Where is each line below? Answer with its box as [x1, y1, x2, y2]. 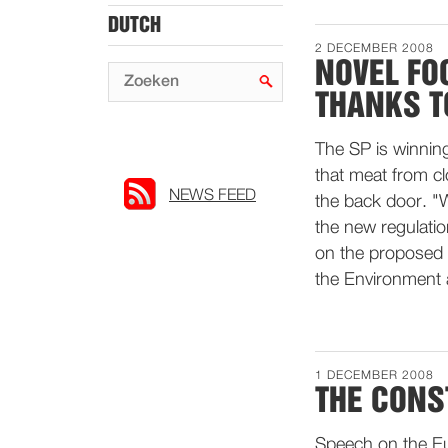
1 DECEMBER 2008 [315, 370, 434, 382]
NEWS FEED [169, 188, 256, 204]
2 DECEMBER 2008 [315, 43, 434, 55]
